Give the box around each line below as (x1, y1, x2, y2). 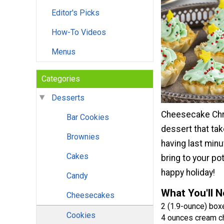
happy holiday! (161, 167, 217, 178)
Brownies (66, 132, 99, 142)
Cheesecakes (66, 190, 114, 200)
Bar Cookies (66, 112, 109, 122)
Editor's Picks (51, 8, 99, 18)
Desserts (51, 93, 84, 103)
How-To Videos (51, 27, 106, 37)
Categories (41, 74, 80, 84)
